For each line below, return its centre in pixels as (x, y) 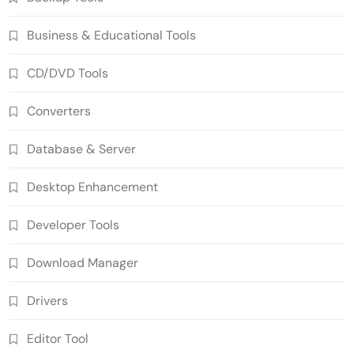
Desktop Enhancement (92, 186)
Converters (59, 111)
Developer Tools (73, 224)
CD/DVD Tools (68, 73)
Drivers (47, 300)
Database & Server (81, 149)
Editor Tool (58, 338)
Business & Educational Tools (111, 35)
